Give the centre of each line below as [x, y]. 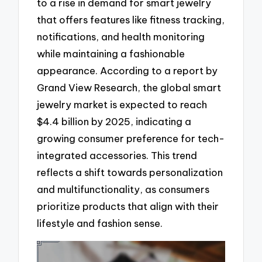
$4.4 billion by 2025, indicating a [114, 122]
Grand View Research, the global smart [129, 88]
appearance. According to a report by [127, 71]
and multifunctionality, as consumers [123, 189]
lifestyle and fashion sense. [100, 223]
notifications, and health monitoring [121, 37]
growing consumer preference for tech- [131, 139]
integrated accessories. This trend [117, 156]
